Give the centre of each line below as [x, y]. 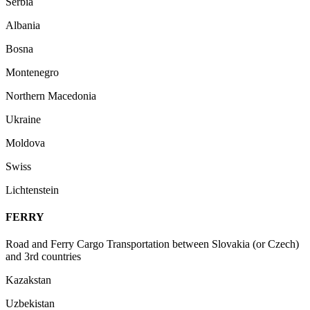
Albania [23, 25]
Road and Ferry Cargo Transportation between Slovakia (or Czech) [152, 244]
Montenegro [32, 72]
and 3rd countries [43, 257]
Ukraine [23, 119]
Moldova [25, 143]
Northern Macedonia [51, 95]
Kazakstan [28, 280]
